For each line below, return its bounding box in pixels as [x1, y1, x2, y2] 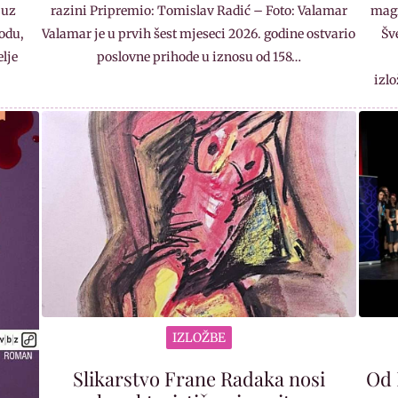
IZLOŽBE [171, 329, 226, 346]
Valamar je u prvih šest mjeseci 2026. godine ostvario [42, 25, 356, 42]
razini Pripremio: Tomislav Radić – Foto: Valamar [50, 2, 347, 19]
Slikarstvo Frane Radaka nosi [72, 364, 325, 392]
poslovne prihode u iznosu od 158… [96, 48, 301, 65]
